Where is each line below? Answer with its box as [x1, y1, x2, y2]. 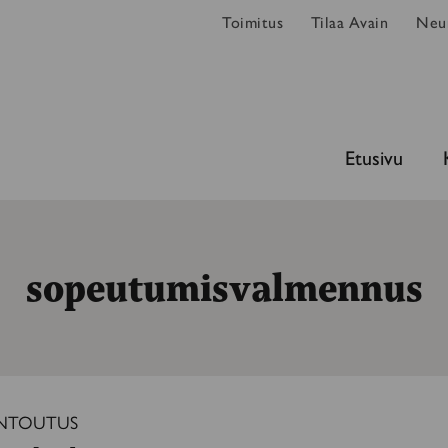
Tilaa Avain [310, 10, 389, 33]
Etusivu [345, 141, 403, 171]
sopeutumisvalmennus [25, 264, 423, 312]
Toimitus [222, 10, 283, 33]
